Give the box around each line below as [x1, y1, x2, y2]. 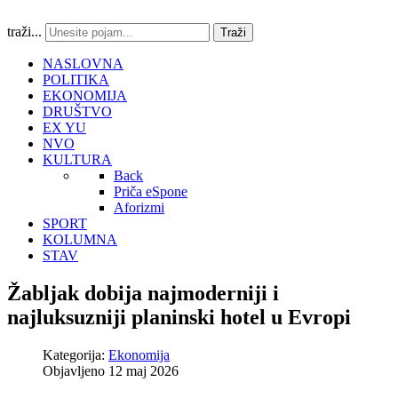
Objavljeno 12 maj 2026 [43, 362, 179, 378]
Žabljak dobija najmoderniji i [7, 281, 279, 305]
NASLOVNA [43, 56, 123, 71]
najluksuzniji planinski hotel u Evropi [7, 305, 351, 329]
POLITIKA [43, 72, 109, 87]
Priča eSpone [114, 184, 187, 199]
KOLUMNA [43, 232, 117, 247]
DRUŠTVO [43, 104, 112, 119]
